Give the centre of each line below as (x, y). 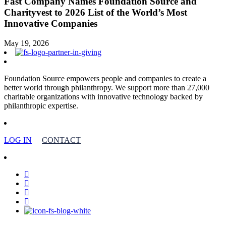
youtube (37, 192)
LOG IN (18, 140)
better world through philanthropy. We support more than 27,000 (107, 87)
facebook (38, 174)
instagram (39, 201)
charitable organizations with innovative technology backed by (103, 96)
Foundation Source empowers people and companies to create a (105, 78)
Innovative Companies (51, 24)
